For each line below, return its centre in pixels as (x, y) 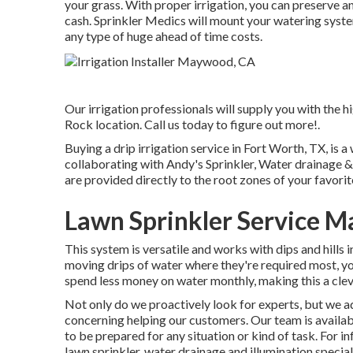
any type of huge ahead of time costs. (163, 36)
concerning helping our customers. (158, 319)
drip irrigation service (171, 147)
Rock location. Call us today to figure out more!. (192, 124)
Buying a (89, 147)
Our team (276, 319)
